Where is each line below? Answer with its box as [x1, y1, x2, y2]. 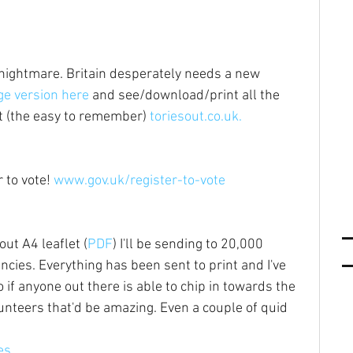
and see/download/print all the [89, 87, 283, 104]
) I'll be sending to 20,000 [113, 236, 266, 253]
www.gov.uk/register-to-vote [54, 172, 225, 189]
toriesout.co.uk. [150, 108, 242, 125]
